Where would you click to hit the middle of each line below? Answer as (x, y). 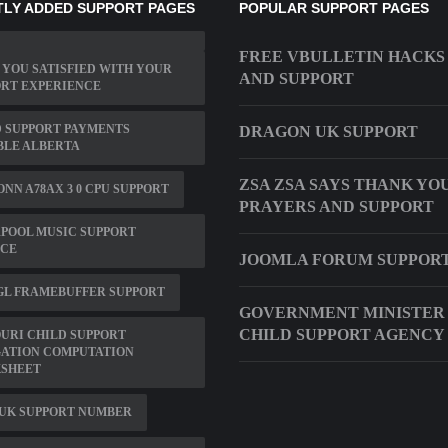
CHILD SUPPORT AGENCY (342, 335)
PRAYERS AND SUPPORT (336, 207)
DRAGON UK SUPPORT (328, 132)
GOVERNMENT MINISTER (342, 313)
